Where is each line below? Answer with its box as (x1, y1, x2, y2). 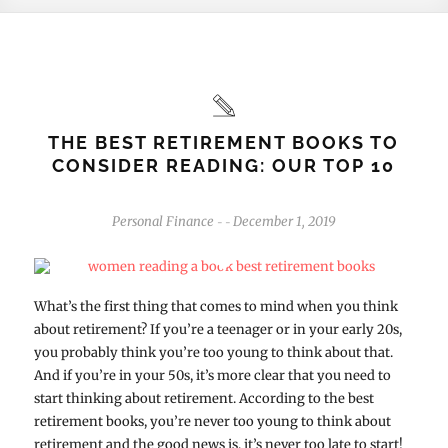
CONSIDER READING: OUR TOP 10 (52, 154, 396, 176)
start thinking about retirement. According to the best (33, 389, 374, 407)
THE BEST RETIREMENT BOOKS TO (48, 131, 400, 153)
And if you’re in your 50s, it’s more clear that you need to (33, 366, 391, 384)
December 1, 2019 (232, 212, 336, 230)
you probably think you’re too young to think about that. (33, 343, 393, 361)
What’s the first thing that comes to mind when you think (33, 297, 398, 315)
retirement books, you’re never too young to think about (33, 412, 391, 430)
